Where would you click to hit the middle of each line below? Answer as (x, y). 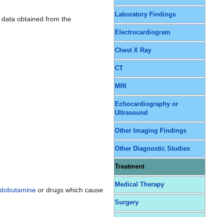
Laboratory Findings (145, 15)
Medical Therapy (139, 185)
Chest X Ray (133, 51)
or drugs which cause (70, 190)
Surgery (127, 203)
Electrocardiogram (143, 33)
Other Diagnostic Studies (152, 149)
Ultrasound (131, 113)
